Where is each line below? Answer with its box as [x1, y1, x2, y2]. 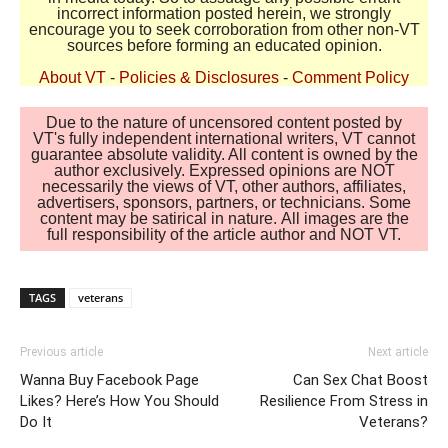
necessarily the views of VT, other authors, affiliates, [42, 178, 406, 196]
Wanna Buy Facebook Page [20, 371, 199, 390]
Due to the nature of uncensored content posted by [46, 114, 402, 132]
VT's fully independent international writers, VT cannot [33, 130, 415, 148]
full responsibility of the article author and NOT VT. [47, 226, 401, 244]
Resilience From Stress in [260, 392, 428, 411]
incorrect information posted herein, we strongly [57, 5, 391, 23]
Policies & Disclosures [119, 69, 279, 87]
